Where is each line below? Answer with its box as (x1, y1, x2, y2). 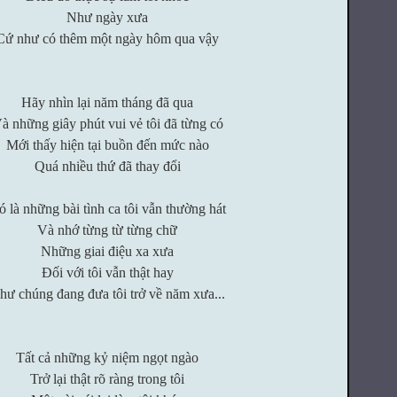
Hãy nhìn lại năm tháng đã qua (21, 95, 193, 110)
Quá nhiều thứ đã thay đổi (34, 159, 181, 174)
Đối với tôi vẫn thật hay (41, 265, 174, 280)
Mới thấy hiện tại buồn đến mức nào (5, 137, 209, 152)
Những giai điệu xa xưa (41, 244, 174, 259)
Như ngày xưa (66, 10, 148, 25)
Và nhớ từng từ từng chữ (37, 222, 177, 237)
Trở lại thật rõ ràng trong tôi (30, 371, 184, 386)
